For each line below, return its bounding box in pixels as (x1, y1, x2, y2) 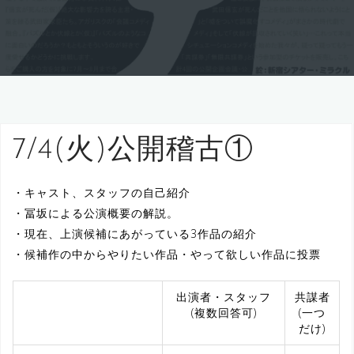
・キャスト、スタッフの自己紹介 (13, 185, 190, 201)
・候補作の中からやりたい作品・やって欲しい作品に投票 (13, 247, 321, 262)
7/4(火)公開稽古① (13, 137, 254, 166)
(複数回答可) (190, 305, 257, 321)
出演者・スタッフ (176, 289, 271, 305)
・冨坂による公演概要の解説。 (13, 205, 179, 221)
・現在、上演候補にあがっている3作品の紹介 (13, 226, 257, 242)
